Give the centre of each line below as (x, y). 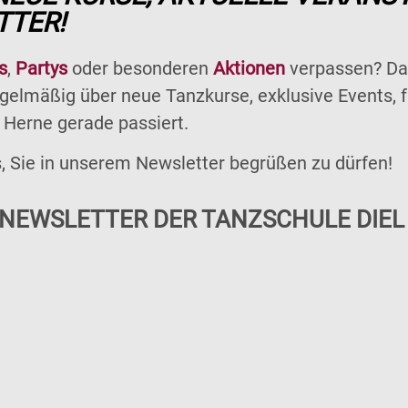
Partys (41, 68)
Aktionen (249, 68)
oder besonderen (140, 68)
